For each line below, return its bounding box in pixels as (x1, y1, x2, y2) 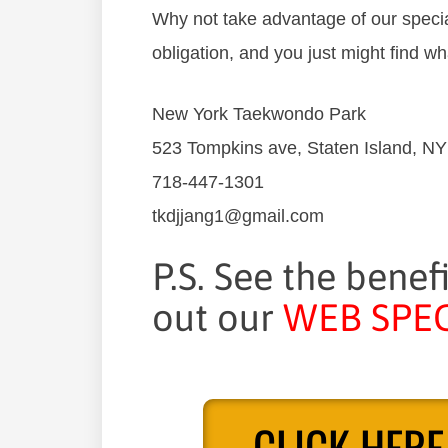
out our (152, 295, 283, 339)
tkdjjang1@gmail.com (152, 205, 324, 226)
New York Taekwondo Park (152, 103, 366, 124)
